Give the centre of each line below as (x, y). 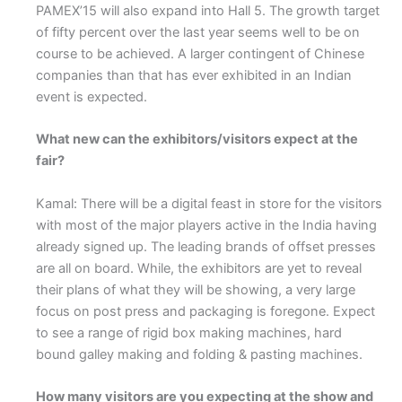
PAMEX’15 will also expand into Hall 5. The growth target (208, 10)
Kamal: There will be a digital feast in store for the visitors (209, 203)
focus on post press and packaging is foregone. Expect (205, 311)
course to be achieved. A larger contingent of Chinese (200, 53)
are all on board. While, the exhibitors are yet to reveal (199, 268)
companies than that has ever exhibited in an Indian (194, 75)
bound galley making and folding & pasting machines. (199, 354)
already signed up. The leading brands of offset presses (206, 246)
